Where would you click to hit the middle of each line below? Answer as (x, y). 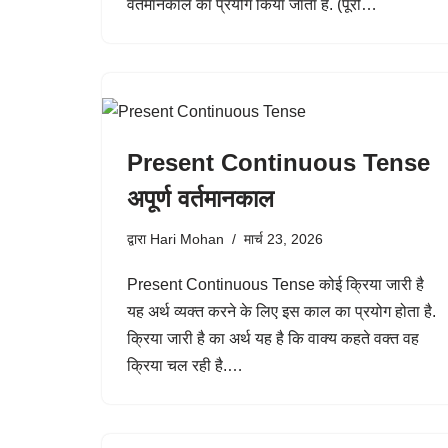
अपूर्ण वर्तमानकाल (200, 198)
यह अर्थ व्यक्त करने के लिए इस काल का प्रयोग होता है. (281, 311)
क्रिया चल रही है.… (187, 365)
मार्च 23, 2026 (283, 239)
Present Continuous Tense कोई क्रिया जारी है (275, 284)
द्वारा (138, 239)
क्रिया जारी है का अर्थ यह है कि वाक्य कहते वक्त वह (273, 338)
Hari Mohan (187, 239)
